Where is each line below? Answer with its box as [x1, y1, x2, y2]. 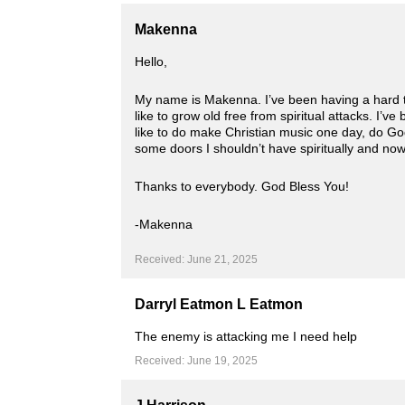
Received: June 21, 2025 [135, 253, 259, 266]
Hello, [135, 54, 168, 69]
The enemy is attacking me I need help [135, 329, 358, 344]
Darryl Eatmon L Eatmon [135, 297, 304, 312]
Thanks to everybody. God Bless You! [135, 179, 350, 193]
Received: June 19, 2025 [135, 354, 259, 367]
